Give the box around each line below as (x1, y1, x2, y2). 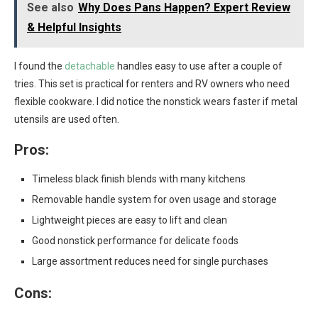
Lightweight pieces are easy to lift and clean (32, 214, 227, 226)
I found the (14, 60, 65, 72)
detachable (65, 60, 115, 72)
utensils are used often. (14, 114, 119, 125)
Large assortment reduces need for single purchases (32, 256, 268, 267)
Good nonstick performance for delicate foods (32, 235, 238, 246)
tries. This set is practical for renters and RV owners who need (14, 78, 290, 89)
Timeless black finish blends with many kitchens (32, 173, 246, 185)
